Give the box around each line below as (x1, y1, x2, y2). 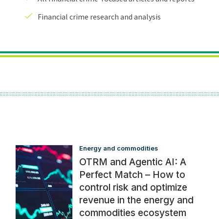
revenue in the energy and (79, 194, 194, 206)
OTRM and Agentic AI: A (79, 156, 187, 168)
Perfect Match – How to (79, 169, 186, 181)
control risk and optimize (79, 181, 188, 194)
